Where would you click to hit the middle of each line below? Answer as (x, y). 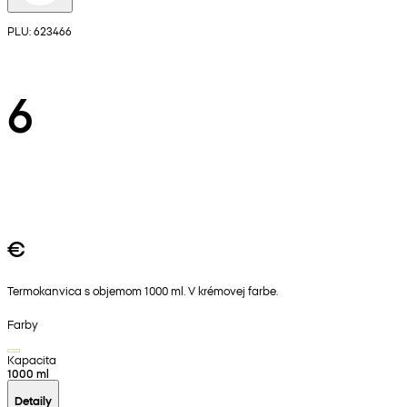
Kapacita (32, 359)
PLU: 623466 (40, 31)
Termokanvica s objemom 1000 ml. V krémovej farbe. (143, 291)
